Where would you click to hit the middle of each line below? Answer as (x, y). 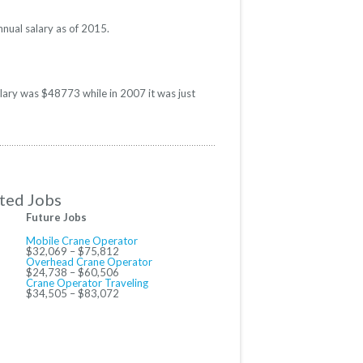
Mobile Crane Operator (82, 241)
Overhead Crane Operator (89, 262)
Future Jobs (56, 218)
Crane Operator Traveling (87, 283)
